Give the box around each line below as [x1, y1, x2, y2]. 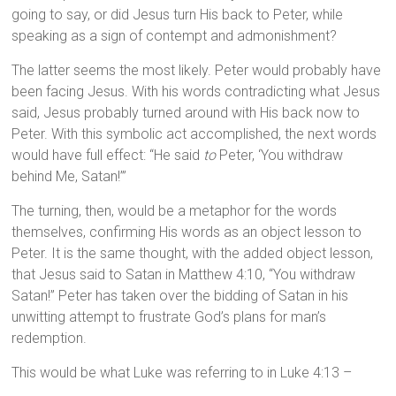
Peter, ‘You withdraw [216, 147, 344, 164]
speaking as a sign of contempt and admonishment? [11, 27, 338, 45]
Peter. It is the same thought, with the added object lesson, [11, 245, 374, 263]
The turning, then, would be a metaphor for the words [11, 202, 338, 220]
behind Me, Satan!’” [11, 168, 127, 186]
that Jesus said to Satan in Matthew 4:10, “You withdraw [11, 266, 356, 284]
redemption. [11, 330, 88, 347]
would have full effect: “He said [11, 147, 204, 164]
